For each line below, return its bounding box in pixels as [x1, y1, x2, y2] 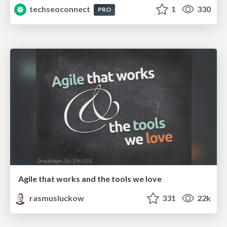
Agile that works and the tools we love [18, 173, 162, 183]
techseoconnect [28, 4, 92, 14]
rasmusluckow [28, 193, 85, 203]
